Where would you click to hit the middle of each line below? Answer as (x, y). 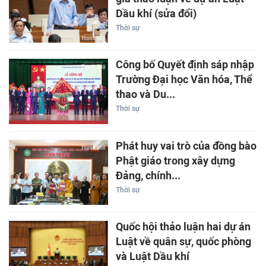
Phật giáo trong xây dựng (175, 161)
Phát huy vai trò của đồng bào (186, 146)
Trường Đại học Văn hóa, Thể (184, 80)
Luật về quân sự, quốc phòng (183, 242)
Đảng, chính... (148, 175)
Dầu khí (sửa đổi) (156, 13)
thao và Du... (145, 95)
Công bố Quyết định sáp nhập (185, 65)
